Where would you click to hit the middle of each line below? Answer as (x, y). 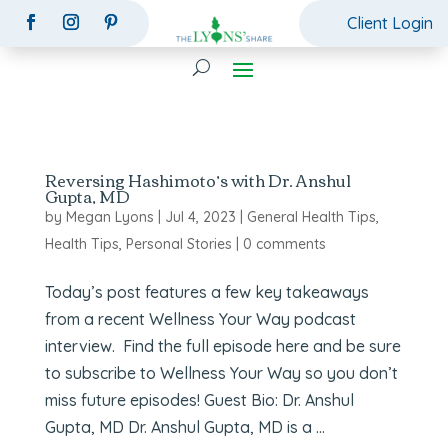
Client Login (390, 23)
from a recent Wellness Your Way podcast (200, 318)
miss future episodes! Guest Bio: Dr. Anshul (199, 399)
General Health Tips (311, 216)
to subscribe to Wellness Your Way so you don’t (221, 372)
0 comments (284, 243)
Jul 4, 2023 (200, 216)
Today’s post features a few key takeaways (206, 291)
